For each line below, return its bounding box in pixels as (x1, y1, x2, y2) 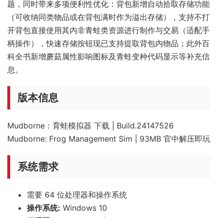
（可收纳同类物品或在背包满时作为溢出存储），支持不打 (7, 12, 210, 22)
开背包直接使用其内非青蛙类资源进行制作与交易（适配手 (7, 25, 210, 35)
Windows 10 (60, 202, 107, 213)
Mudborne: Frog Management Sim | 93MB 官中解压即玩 (7, 133, 210, 144)
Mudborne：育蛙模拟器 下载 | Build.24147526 (7, 120, 174, 130)
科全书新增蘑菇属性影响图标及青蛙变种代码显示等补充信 (7, 51, 210, 61)
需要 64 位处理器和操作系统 (27, 189, 127, 200)
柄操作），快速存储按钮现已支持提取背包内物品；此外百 (7, 38, 210, 48)
